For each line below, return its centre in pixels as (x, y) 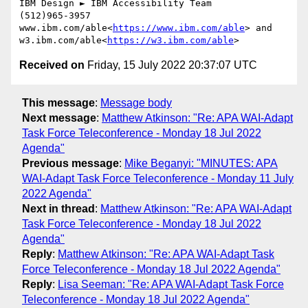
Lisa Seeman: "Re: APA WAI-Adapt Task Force (171, 284)
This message (58, 102)
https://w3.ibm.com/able (170, 41)
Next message (59, 118)
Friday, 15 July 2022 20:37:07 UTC (171, 65)
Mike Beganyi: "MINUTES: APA (201, 163)
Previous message (70, 163)
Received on (52, 65)
